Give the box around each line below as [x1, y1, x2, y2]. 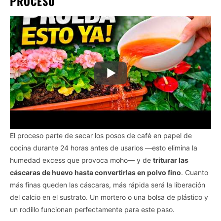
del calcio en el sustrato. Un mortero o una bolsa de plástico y [10, 193, 208, 202]
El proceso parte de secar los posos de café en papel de [10, 131, 192, 140]
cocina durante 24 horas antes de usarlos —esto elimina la [10, 144, 197, 152]
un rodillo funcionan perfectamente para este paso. [10, 205, 175, 214]
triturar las [153, 156, 188, 165]
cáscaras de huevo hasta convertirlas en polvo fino [10, 168, 181, 177]
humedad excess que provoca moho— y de [10, 156, 153, 165]
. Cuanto [181, 168, 208, 177]
